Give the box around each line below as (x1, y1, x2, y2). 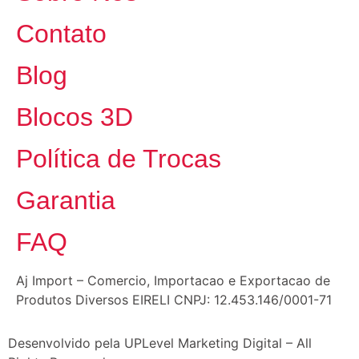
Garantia (16, 186, 115, 216)
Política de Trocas (16, 144, 221, 174)
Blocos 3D (16, 103, 133, 132)
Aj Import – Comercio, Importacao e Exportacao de (16, 272, 330, 289)
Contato (16, 19, 107, 49)
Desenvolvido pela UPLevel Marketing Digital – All (8, 335, 312, 352)
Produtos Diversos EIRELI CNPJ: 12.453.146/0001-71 (16, 292, 332, 309)
